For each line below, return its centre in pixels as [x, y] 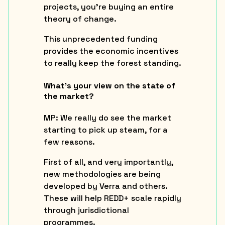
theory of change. [80, 19]
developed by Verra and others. [105, 186]
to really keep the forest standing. [112, 63]
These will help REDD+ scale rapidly [112, 198]
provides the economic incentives [111, 51]
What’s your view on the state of [109, 85]
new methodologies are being [102, 174]
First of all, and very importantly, [108, 162]
